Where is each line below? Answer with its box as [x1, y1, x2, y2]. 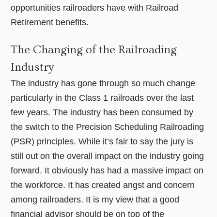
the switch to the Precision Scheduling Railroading [11, 122, 204, 132]
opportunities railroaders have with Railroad [11, 3, 179, 13]
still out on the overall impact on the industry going [11, 151, 204, 161]
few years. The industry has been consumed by [11, 108, 194, 118]
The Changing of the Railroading [11, 43, 177, 57]
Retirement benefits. [11, 17, 89, 28]
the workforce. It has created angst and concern [11, 180, 195, 190]
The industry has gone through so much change [11, 78, 196, 89]
